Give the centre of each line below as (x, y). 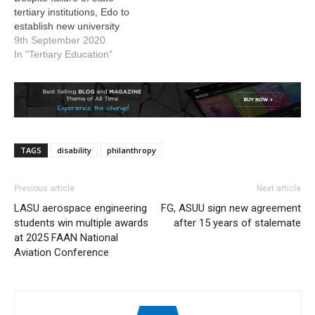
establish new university (67, 26)
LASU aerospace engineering (81, 208)
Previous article (44, 189)
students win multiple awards (81, 223)
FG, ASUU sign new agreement (231, 208)
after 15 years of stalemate (237, 223)
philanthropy (131, 150)
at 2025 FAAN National (66, 238)
